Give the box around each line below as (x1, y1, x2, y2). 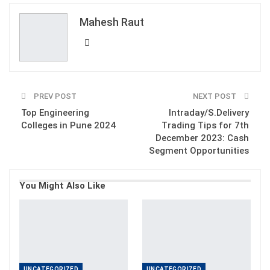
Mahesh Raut (80, 15, 144, 28)
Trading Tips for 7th (162, 119, 249, 131)
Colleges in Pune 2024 (21, 119, 116, 131)
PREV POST (32, 91, 77, 101)
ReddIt (75, 5, 96, 14)
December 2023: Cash (155, 132, 249, 143)
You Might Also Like (19, 180, 105, 191)
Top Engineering (21, 107, 89, 118)
